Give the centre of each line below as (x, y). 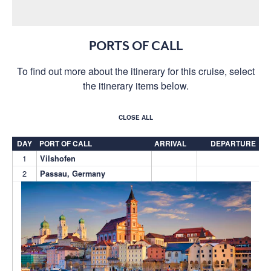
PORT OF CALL (66, 143)
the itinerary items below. (135, 85)
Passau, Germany (73, 173)
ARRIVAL (170, 143)
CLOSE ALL (135, 117)
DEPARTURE (233, 143)
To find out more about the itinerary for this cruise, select (135, 71)
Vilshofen (58, 158)
